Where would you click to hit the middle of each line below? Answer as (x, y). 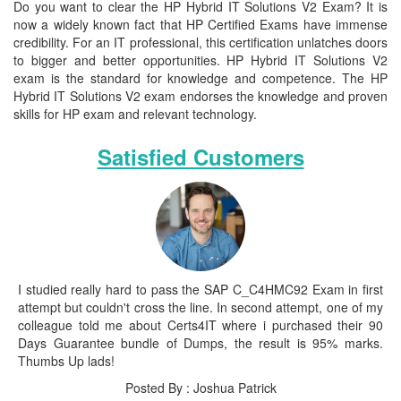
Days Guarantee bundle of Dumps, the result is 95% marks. (200, 343)
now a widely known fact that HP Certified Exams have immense (200, 24)
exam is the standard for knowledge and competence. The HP (200, 78)
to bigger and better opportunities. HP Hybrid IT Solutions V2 (200, 60)
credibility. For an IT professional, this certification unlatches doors (200, 42)
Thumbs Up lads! (66, 361)
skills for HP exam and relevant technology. (135, 114)
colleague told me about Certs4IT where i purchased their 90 (200, 325)
